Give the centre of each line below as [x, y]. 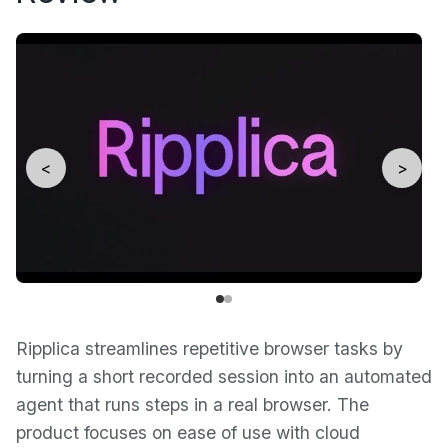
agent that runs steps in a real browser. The [192, 404]
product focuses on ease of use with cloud [188, 432]
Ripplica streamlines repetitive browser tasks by [209, 348]
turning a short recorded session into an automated [224, 376]
